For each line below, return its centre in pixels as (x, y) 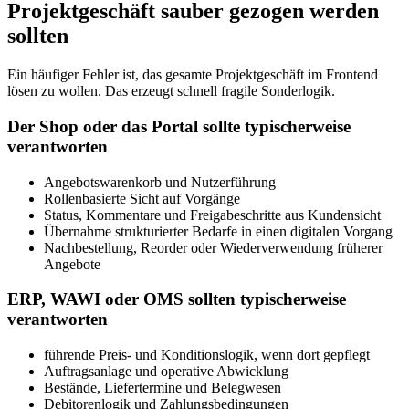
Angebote (72, 264)
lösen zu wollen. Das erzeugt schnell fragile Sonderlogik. (171, 91)
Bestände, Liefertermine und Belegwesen (163, 388)
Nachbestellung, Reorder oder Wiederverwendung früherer (213, 247)
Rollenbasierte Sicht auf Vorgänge (142, 198)
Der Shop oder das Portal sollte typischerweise (179, 126)
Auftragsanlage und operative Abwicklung (166, 372)
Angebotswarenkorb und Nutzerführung (160, 182)
